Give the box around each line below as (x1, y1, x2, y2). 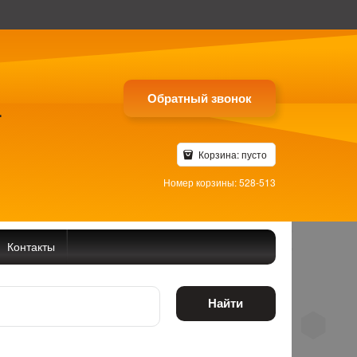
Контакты (7, 237, 55, 254)
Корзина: (195, 147, 241, 161)
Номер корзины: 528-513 (163, 175, 276, 189)
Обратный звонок (147, 89, 252, 107)
